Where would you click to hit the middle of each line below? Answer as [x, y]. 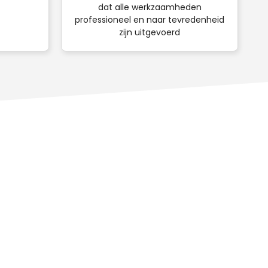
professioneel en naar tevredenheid [150, 20]
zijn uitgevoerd [150, 33]
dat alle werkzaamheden [150, 7]
